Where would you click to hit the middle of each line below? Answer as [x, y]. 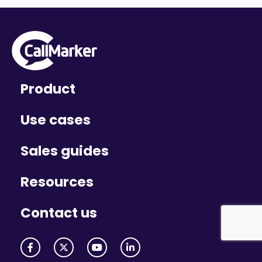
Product [48, 89]
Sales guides [65, 151]
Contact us [59, 213]
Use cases [56, 120]
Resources [57, 182]
